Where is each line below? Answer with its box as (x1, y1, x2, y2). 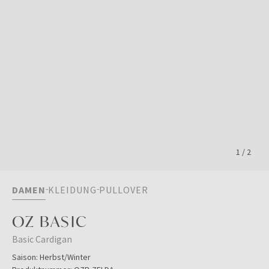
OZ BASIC (12, 211, 88, 231)
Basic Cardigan (12, 233, 72, 245)
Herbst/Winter (40, 252, 91, 262)
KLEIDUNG (48, 184, 97, 196)
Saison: (12, 252, 38, 262)
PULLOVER (99, 184, 148, 196)
